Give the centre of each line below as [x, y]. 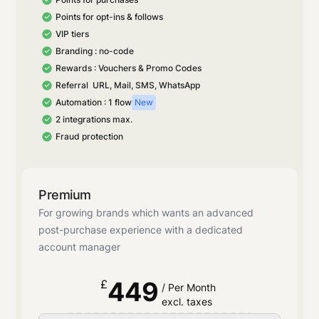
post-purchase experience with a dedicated [141, 229]
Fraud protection [90, 136]
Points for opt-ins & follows [110, 16]
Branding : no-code [95, 51]
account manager [80, 246]
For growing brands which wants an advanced [146, 212]
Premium [65, 194]
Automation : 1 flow [94, 102]
